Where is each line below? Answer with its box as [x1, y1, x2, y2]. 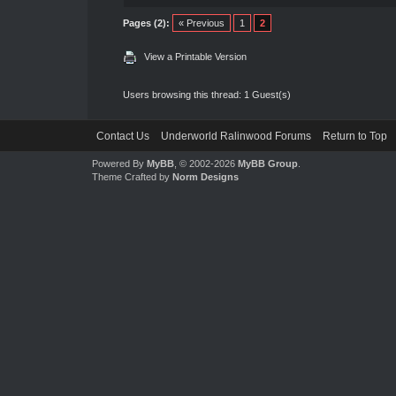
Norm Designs [171, 171, 239, 182]
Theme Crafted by [91, 171, 172, 182]
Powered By [91, 157, 147, 169]
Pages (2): [122, 17, 170, 28]
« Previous [178, 17, 225, 28]
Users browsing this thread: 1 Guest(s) [122, 88, 291, 100]
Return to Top [322, 129, 387, 142]
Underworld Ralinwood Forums [160, 129, 311, 142]
